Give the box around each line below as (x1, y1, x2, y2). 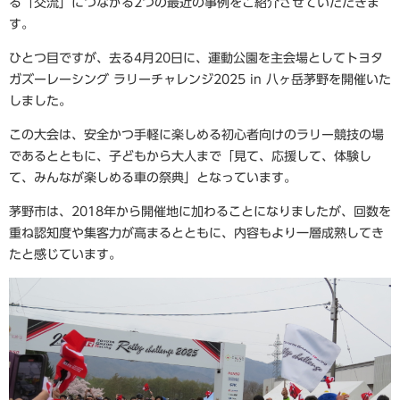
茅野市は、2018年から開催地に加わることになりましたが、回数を (9, 205, 391, 218)
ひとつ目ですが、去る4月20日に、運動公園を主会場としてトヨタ (9, 52, 383, 64)
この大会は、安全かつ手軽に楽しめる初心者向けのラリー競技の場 (9, 129, 384, 141)
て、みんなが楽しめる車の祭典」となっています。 (9, 171, 296, 184)
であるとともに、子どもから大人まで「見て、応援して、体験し (9, 150, 371, 162)
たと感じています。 (9, 248, 121, 261)
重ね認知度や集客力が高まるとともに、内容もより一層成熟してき (9, 227, 384, 239)
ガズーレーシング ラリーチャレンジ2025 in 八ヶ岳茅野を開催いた (9, 73, 391, 86)
